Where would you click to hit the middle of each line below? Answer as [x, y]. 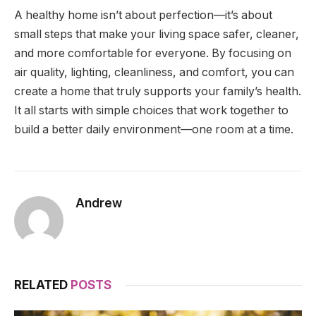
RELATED [42, 285]
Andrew [99, 203]
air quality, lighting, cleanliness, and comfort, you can [154, 72]
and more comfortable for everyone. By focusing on [153, 53]
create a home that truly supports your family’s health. [158, 91]
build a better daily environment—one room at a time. [154, 129]
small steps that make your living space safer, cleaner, [157, 34]
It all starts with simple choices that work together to [151, 110]
